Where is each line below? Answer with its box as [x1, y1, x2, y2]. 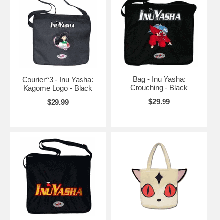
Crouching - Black [130, 83, 188, 92]
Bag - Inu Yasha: [132, 74, 186, 83]
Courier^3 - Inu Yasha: [22, 75, 94, 83]
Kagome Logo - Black [23, 83, 93, 92]
